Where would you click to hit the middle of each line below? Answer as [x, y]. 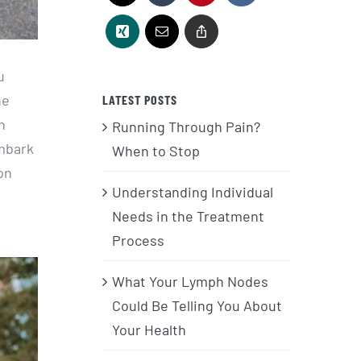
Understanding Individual [193, 191]
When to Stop [156, 150]
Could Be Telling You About [197, 305]
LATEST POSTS [140, 99]
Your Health [149, 329]
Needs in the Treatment [188, 216]
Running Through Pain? [186, 126]
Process [138, 240]
